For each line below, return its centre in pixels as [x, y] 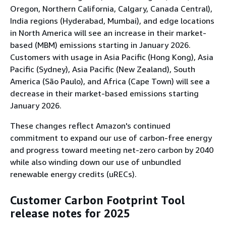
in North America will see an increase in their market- [108, 33]
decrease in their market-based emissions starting [104, 93]
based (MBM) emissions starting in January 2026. [100, 45]
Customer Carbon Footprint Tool [98, 201]
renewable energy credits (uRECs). [73, 174]
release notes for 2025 [70, 214]
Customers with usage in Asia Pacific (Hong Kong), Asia [112, 57]
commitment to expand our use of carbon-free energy [111, 137]
